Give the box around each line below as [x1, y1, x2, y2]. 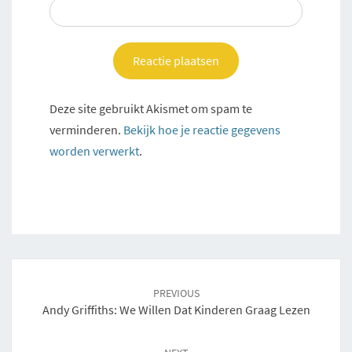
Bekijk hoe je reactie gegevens [123, 122, 280, 138]
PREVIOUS [152, 285, 200, 300]
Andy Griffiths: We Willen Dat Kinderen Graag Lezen [42, 301, 310, 317]
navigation [11, 275, 95, 297]
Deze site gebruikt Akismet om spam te [49, 101, 252, 117]
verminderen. [49, 122, 123, 138]
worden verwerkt [49, 143, 139, 159]
